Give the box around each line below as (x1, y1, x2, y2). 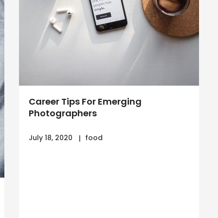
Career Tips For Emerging (29, 95, 142, 108)
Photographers (29, 107, 97, 119)
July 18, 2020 (29, 133, 73, 143)
